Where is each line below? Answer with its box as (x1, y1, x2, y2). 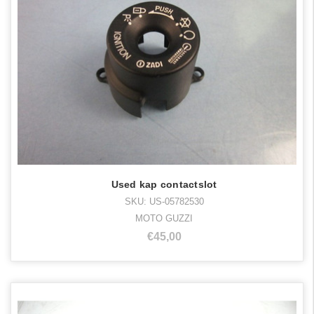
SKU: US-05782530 (124, 196, 204, 207)
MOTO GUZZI (135, 212, 193, 224)
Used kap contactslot (111, 178, 217, 190)
